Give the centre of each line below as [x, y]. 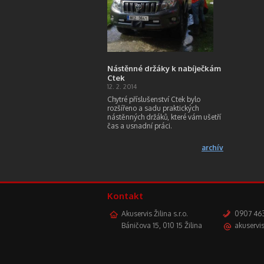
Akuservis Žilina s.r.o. [155, 214]
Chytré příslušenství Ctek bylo [154, 99]
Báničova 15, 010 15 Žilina [162, 225]
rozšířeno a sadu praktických [153, 108]
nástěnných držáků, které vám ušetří [164, 117]
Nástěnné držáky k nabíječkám [164, 68]
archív [212, 148]
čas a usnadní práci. [141, 126]
